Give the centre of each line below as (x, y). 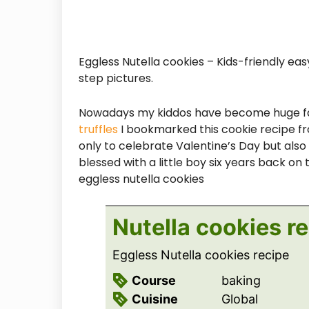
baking (241, 281)
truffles (98, 130)
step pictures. (116, 79)
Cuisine (155, 299)
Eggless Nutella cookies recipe (201, 255)
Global (240, 299)
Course (154, 281)
